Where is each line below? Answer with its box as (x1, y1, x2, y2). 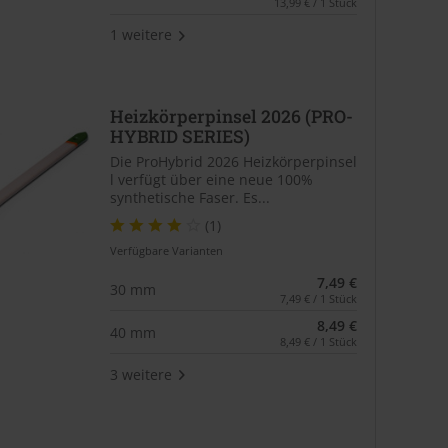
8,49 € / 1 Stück (280, 334, 357, 350)
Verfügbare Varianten (109, 243, 223, 259)
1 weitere (109, 25, 172, 45)
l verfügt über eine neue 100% (109, 170, 313, 190)
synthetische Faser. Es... (109, 188, 270, 208)
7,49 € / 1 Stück (280, 291, 357, 307)
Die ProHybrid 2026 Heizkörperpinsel (109, 152, 357, 172)
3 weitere (109, 364, 172, 384)
